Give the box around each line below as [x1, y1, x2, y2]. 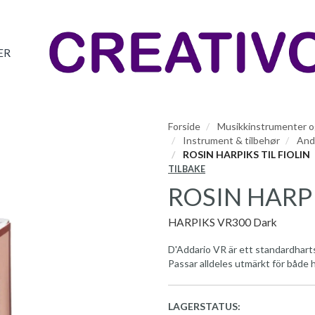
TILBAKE [168, 164, 205, 174]
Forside [168, 120, 200, 132]
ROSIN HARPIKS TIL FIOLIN [181, 148, 310, 160]
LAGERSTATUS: [168, 300, 240, 312]
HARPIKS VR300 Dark [168, 216, 277, 229]
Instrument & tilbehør [183, 134, 280, 146]
